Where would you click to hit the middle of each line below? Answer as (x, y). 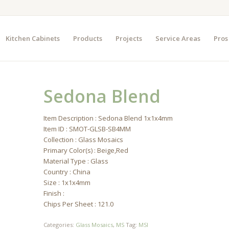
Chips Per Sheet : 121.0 (79, 204)
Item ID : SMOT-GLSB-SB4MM (87, 129)
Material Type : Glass (76, 161)
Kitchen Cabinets (32, 38)
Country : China (67, 172)
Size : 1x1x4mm (67, 182)
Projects (129, 38)
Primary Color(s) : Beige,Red (86, 150)
